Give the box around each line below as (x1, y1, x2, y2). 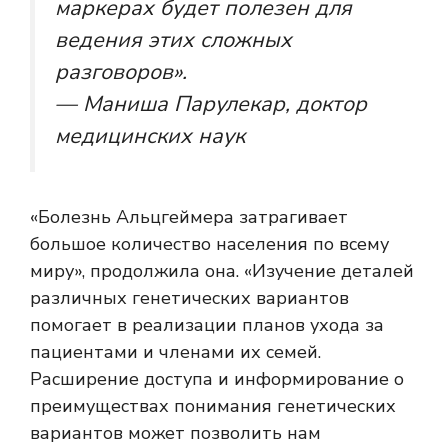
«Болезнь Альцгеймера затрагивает (30, 205, 348, 230)
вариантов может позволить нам (30, 421, 321, 446)
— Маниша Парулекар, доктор (55, 88, 367, 119)
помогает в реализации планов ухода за (30, 313, 384, 338)
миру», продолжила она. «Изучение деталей (30, 259, 414, 284)
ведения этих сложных (55, 24, 292, 55)
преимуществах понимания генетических (30, 394, 396, 419)
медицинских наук (55, 120, 245, 151)
